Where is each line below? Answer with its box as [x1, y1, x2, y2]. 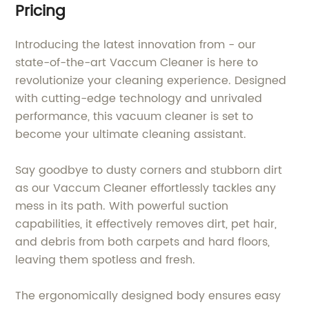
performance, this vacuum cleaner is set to [15, 107, 254, 126]
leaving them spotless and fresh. [15, 250, 196, 269]
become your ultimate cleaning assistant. [15, 125, 247, 143]
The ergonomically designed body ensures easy [15, 286, 281, 305]
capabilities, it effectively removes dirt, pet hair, [15, 215, 277, 233]
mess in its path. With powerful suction [15, 197, 229, 215]
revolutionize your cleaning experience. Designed [15, 71, 287, 90]
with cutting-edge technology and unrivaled [15, 89, 263, 108]
